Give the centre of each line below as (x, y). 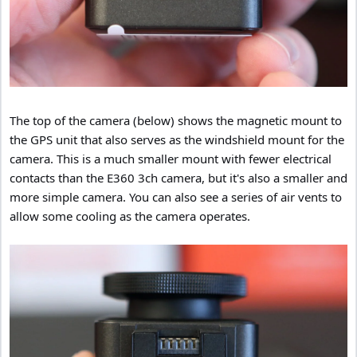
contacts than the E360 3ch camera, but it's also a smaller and (178, 178)
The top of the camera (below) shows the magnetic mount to (176, 121)
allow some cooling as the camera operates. (130, 216)
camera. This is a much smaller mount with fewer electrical (171, 159)
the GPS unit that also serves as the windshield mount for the (177, 140)
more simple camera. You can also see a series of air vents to (176, 197)
